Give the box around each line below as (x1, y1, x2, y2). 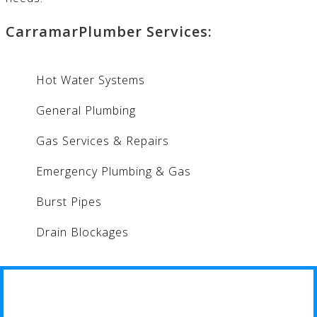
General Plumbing (35, 102, 136, 118)
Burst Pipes (35, 193, 102, 209)
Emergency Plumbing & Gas (35, 163, 191, 179)
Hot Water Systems (35, 71, 145, 88)
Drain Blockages (35, 224, 129, 240)
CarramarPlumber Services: (6, 21, 212, 41)
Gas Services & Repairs (35, 132, 169, 149)
